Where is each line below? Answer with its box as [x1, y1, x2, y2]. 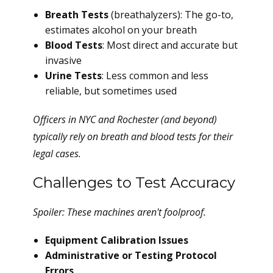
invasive [45, 54, 82, 67]
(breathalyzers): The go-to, [108, 8, 233, 21]
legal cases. [33, 147, 81, 160]
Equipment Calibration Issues [45, 233, 188, 247]
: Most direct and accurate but [102, 38, 238, 52]
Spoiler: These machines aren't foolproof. [33, 205, 206, 219]
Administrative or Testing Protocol [45, 249, 217, 262]
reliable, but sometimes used [45, 84, 177, 97]
